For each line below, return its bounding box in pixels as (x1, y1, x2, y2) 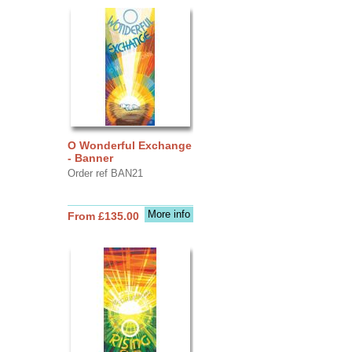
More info (147, 207, 190, 220)
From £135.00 (67, 209, 139, 222)
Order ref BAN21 (67, 167, 143, 179)
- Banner (67, 151, 113, 164)
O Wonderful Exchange (67, 138, 192, 152)
